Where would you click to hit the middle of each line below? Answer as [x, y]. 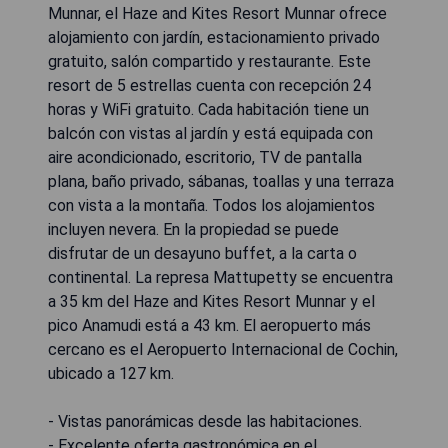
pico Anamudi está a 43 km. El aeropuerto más [209, 325]
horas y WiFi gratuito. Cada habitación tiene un [208, 109]
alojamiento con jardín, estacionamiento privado [214, 37]
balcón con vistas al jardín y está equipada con [210, 133]
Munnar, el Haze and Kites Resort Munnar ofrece [217, 13]
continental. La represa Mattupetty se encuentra [220, 277]
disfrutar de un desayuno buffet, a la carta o [202, 253]
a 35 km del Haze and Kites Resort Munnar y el [211, 301]
